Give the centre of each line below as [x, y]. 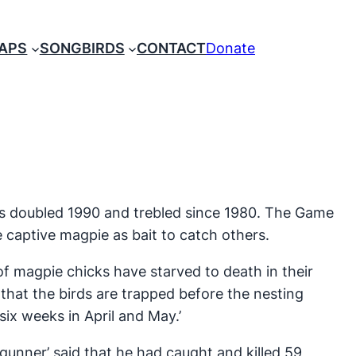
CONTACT [171, 48]
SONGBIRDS [82, 48]
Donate [230, 48]
